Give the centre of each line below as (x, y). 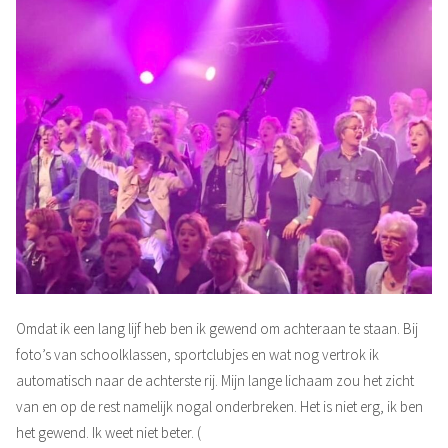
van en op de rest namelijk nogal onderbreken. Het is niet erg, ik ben (219, 406)
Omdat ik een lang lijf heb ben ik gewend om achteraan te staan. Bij (217, 328)
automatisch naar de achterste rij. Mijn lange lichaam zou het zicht (215, 380)
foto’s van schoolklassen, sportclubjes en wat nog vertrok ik (197, 354)
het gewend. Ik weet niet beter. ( (108, 432)
